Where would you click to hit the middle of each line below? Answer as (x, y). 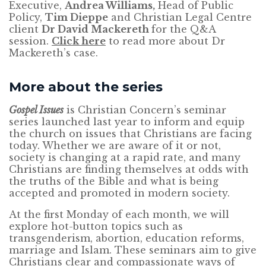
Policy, (27, 18)
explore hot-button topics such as (96, 227)
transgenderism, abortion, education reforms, (126, 238)
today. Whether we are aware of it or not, (115, 146)
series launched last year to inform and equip (127, 122)
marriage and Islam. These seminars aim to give (133, 250)
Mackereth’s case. (53, 53)
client (25, 29)
